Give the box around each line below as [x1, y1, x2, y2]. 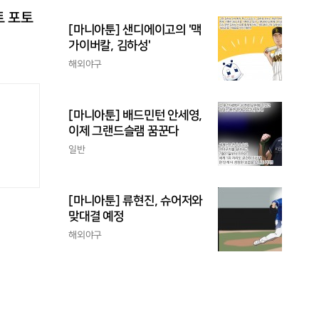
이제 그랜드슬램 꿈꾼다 [68, 125, 179, 137]
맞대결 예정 [68, 210, 124, 223]
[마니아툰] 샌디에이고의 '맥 [68, 23, 202, 36]
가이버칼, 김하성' [68, 39, 151, 52]
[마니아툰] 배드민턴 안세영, [68, 109, 202, 122]
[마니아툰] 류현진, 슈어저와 [68, 194, 202, 207]
